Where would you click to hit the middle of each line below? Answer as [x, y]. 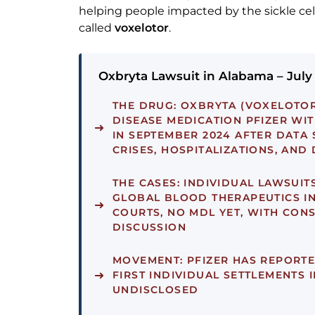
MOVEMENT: [148, 261]
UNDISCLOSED [156, 290]
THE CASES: [146, 183]
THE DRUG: [145, 106]
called [97, 28]
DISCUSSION [150, 227]
